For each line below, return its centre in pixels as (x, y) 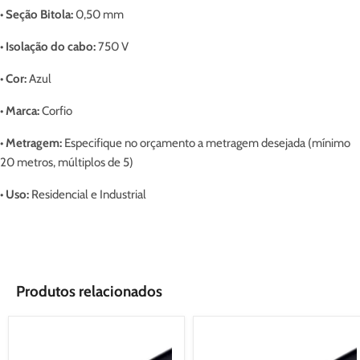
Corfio (56, 111)
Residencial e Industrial (88, 194)
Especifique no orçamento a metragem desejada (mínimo (206, 143)
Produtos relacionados (89, 291)
